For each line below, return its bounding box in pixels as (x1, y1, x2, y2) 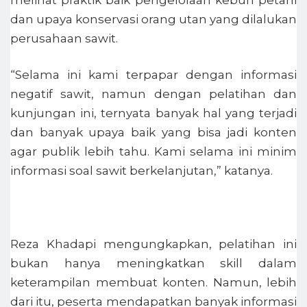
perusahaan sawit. (10, 31, 118, 45)
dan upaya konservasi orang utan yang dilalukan (10, 12, 297, 26)
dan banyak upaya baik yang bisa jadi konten (10, 125, 297, 140)
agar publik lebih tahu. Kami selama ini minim (10, 145, 297, 159)
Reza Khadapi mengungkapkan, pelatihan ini (10, 237, 297, 251)
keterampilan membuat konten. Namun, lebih (10, 275, 297, 290)
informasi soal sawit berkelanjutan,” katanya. (10, 164, 273, 178)
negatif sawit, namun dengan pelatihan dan (10, 87, 297, 101)
